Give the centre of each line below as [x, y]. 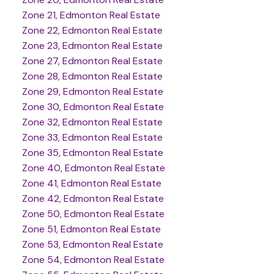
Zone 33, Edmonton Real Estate [92, 138]
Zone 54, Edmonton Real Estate [93, 260]
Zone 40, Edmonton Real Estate [93, 168]
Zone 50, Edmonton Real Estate [93, 214]
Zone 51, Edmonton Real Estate [91, 229]
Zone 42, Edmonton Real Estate [93, 199]
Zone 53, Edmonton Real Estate [92, 245]
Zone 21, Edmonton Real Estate [91, 15]
